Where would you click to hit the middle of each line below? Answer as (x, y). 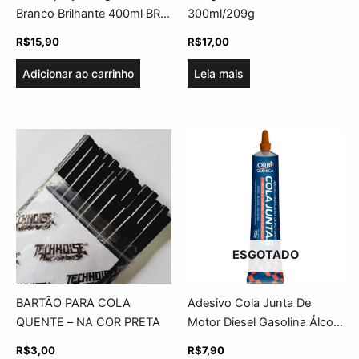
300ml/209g (221, 14)
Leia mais (219, 74)
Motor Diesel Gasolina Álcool (265, 323)
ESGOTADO (265, 254)
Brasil (30, 33)
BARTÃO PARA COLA (73, 303)
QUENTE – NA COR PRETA (88, 323)
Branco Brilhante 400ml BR (88, 14)
